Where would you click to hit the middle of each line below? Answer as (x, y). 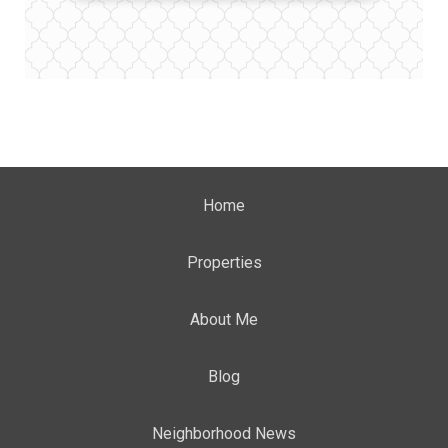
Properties (224, 262)
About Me (224, 319)
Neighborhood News (224, 433)
